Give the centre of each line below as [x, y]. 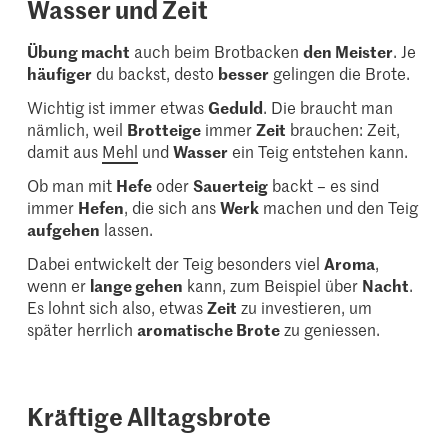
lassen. [127, 229]
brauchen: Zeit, [343, 129]
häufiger [60, 73]
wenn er [59, 285]
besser [244, 73]
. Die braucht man [328, 107]
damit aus [65, 151]
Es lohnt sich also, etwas [117, 307]
